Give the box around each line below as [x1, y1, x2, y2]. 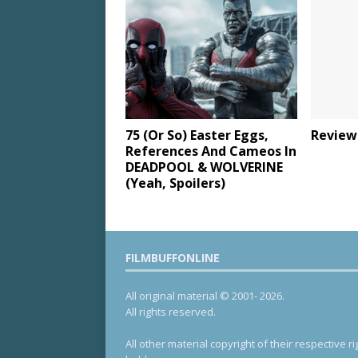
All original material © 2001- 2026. [125, 288, 284, 304]
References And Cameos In [125, 142, 296, 161]
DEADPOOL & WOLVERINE [125, 158, 283, 177]
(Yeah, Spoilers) [125, 174, 225, 193]
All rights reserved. [125, 304, 216, 320]
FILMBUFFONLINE [125, 250, 220, 266]
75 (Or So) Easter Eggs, [125, 126, 268, 145]
